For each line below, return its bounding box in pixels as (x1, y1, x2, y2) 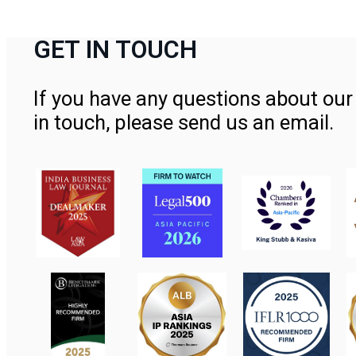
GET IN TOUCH (33, 34, 198, 64)
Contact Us (44, 133, 147, 158)
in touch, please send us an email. (33, 110, 335, 134)
